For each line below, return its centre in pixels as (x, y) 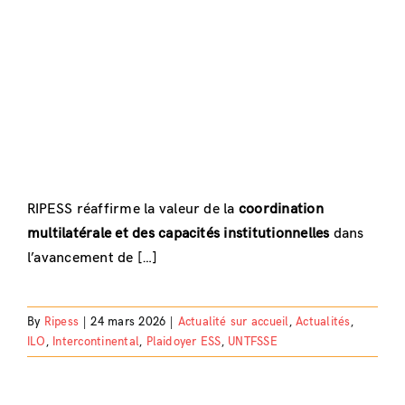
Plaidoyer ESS (184, 341)
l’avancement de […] (92, 258)
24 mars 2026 (128, 321)
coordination (281, 209)
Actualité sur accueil (233, 321)
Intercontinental (96, 341)
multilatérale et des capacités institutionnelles (178, 233)
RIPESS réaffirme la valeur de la (132, 209)
